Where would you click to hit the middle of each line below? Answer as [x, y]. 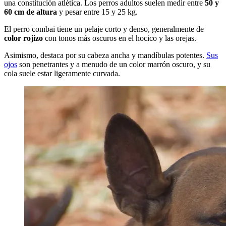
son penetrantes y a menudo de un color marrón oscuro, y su [114, 65]
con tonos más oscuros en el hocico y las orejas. [122, 38]
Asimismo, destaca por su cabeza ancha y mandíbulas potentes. [105, 55]
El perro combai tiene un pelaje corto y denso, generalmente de [104, 29]
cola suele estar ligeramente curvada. [62, 74]
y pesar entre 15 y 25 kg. [98, 12]
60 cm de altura [32, 12]
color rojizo [24, 38]
